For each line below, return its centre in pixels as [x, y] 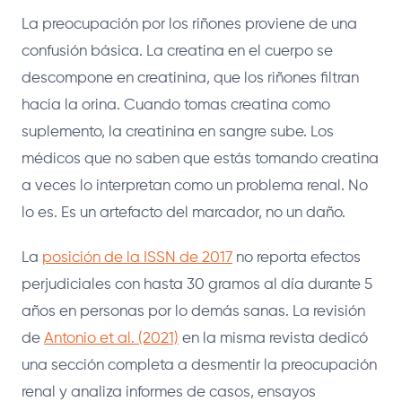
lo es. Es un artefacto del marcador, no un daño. [184, 213]
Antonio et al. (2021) [111, 338]
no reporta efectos [297, 258]
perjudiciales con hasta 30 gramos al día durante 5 [197, 284]
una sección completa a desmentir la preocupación [199, 365]
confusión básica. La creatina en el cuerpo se [177, 51]
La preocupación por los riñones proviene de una [189, 24]
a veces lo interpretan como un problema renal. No [195, 186]
